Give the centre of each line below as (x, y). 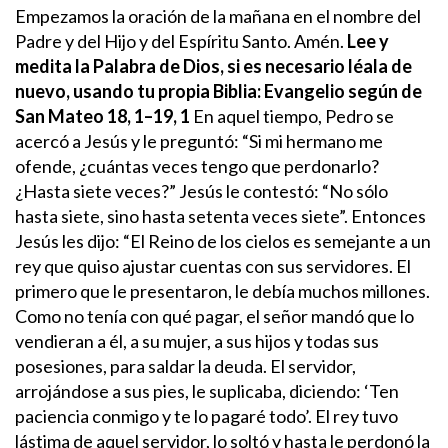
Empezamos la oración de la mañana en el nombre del (218, 15)
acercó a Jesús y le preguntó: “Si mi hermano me (199, 140)
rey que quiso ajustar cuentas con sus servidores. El (213, 265)
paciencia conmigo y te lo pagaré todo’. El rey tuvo (206, 415)
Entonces (388, 215)
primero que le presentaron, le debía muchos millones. (222, 290)
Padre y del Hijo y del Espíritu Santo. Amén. (179, 40)
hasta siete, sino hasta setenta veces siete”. (181, 215)
